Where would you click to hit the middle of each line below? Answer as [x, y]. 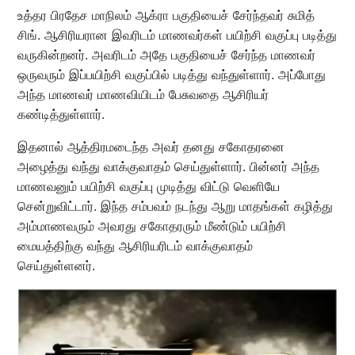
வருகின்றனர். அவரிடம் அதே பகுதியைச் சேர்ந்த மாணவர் [166, 54]
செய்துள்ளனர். [58, 265]
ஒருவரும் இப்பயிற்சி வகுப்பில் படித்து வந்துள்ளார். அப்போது [171, 74]
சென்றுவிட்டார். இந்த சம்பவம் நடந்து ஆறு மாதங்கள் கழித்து [175, 206]
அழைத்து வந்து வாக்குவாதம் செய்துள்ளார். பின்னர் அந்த [168, 166]
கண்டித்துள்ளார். [63, 114]
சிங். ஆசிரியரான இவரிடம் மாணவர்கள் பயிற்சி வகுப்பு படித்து [177, 34]
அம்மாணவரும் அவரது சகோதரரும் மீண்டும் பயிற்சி [151, 225]
